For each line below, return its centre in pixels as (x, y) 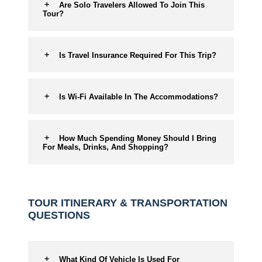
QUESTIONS (59, 215)
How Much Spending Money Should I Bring (138, 138)
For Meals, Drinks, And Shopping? (106, 147)
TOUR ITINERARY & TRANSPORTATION (128, 203)
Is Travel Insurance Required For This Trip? (138, 55)
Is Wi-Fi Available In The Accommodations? (139, 97)
